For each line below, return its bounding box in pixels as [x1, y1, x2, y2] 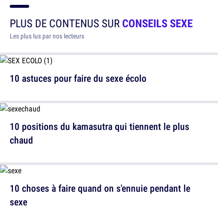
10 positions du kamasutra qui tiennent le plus [10, 120, 189, 133]
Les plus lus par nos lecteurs [10, 32, 84, 41]
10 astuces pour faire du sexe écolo [10, 72, 146, 85]
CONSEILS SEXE [122, 16, 193, 31]
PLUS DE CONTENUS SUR [10, 16, 122, 31]
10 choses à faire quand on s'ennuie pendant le [10, 182, 190, 195]
